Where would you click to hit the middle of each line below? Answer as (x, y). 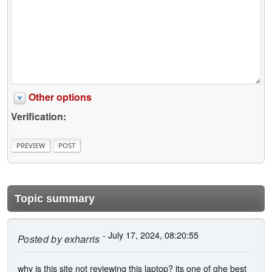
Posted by (40, 239)
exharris (81, 239)
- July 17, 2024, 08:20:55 (149, 235)
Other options (60, 97)
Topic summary (55, 199)
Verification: (39, 116)
